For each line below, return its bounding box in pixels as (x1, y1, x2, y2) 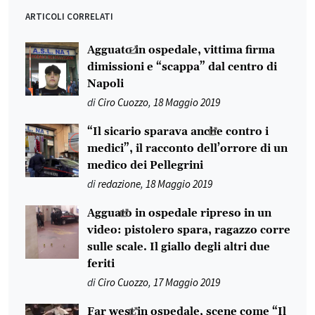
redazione (98, 176, 141, 191)
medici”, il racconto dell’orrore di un (87, 141, 288, 155)
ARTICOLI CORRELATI (25, 10, 113, 22)
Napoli (87, 77, 124, 91)
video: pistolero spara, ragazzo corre (87, 223, 290, 237)
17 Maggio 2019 (153, 275, 220, 289)
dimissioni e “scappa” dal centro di (87, 60, 277, 74)
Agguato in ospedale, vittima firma (87, 43, 275, 57)
